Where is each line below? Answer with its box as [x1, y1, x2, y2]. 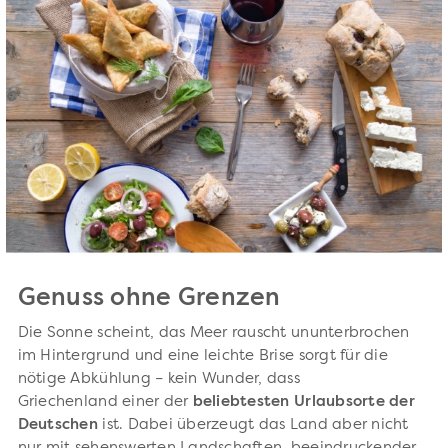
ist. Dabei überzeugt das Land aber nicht [97, 418, 409, 434]
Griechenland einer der [17, 395, 193, 411]
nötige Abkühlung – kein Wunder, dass [17, 372, 301, 388]
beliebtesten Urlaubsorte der [192, 395, 415, 411]
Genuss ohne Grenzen [17, 287, 281, 312]
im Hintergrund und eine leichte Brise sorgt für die [17, 349, 388, 365]
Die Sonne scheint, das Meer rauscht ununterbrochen [17, 326, 410, 342]
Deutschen [17, 418, 98, 434]
